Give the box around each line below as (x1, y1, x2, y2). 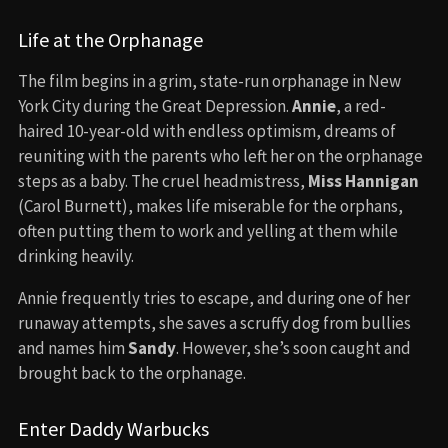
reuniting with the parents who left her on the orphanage (18, 144, 423, 167)
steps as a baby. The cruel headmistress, (18, 169, 308, 192)
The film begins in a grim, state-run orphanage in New (18, 69, 401, 92)
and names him (18, 336, 128, 359)
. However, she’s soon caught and (176, 336, 411, 359)
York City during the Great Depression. (18, 94, 292, 117)
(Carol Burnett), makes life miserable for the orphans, (18, 194, 403, 217)
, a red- (336, 94, 386, 117)
